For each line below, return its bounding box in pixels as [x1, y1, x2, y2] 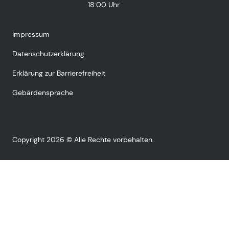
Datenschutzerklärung [12, 49, 84, 58]
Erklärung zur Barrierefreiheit [12, 68, 105, 78]
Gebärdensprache [12, 87, 73, 97]
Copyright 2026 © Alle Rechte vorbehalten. [12, 134, 154, 144]
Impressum [12, 29, 50, 39]
